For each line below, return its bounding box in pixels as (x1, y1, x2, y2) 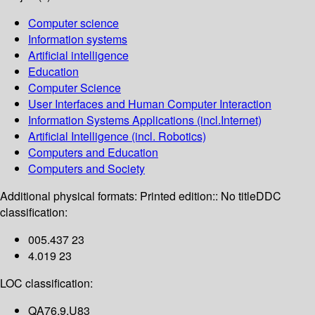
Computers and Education (28, 144, 158, 161)
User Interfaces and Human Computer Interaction (28, 96, 271, 112)
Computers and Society (28, 160, 145, 177)
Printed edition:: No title (140, 188, 256, 205)
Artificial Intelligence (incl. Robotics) (28, 128, 206, 145)
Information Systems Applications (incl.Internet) (28, 112, 262, 129)
